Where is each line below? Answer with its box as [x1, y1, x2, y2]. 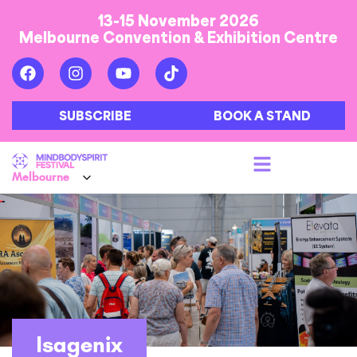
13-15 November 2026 [98, 10, 259, 29]
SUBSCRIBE [59, 107, 131, 124]
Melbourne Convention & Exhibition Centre [19, 27, 338, 46]
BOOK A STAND [213, 107, 311, 124]
